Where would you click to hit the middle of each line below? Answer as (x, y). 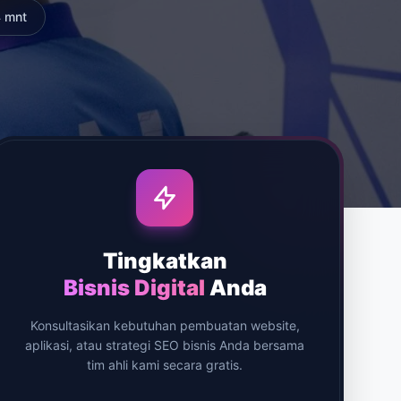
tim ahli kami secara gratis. (165, 365)
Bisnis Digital (134, 288)
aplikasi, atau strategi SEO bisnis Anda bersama (165, 345)
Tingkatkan (165, 261)
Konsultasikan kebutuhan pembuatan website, (165, 325)
